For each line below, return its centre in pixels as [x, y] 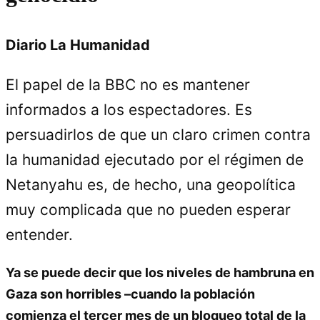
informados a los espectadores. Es [129, 109]
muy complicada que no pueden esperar [148, 209]
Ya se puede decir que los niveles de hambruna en [160, 272]
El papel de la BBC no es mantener [128, 84]
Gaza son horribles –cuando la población [130, 294]
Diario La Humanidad [80, 45]
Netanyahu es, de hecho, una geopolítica [151, 184]
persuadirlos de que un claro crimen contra [158, 134]
